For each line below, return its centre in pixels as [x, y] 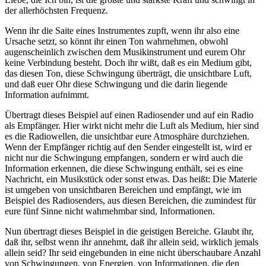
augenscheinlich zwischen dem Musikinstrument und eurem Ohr [125, 52]
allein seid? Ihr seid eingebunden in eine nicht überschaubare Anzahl [133, 253]
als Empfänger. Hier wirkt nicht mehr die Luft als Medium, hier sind [132, 126]
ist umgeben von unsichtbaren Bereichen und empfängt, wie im [123, 190]
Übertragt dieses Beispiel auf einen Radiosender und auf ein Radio [129, 115]
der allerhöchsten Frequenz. [56, 11]
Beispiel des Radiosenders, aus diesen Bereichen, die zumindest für [130, 201]
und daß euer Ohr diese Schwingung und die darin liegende [116, 84]
